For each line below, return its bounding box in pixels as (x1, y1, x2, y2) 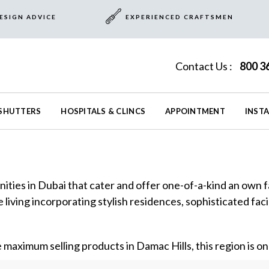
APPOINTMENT (165, 106, 225, 116)
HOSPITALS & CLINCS (61, 106, 146, 116)
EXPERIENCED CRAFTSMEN (125, 13, 234, 20)
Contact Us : (175, 59, 234, 73)
